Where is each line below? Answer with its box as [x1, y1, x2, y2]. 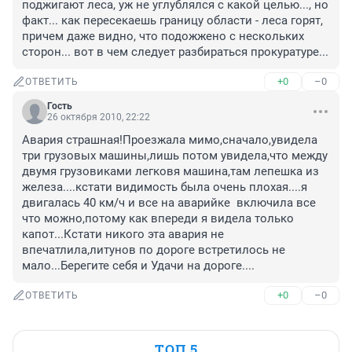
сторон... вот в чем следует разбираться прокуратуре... [22, 45, 328, 60]
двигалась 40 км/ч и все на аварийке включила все [22, 196, 316, 211]
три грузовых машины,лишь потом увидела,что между [22, 148, 328, 163]
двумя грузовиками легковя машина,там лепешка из [22, 164, 319, 179]
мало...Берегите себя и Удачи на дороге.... [22, 258, 255, 273]
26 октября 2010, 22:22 [47, 112, 150, 123]
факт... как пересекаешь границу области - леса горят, [22, 13, 323, 28]
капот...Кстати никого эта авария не [22, 227, 224, 242]
